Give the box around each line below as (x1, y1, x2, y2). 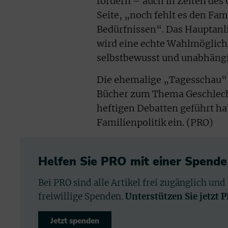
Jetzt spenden (50, 216, 99, 226)
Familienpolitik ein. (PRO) (97, 117, 213, 128)
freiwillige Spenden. (38, 191, 125, 203)
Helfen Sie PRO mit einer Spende (38, 154, 227, 170)
